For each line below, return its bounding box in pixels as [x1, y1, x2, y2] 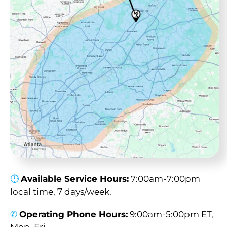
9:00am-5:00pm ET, [128, 209, 213, 220]
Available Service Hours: [21, 174, 129, 184]
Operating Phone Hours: [19, 209, 128, 220]
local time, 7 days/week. [10, 186, 111, 197]
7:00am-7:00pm [129, 174, 200, 184]
